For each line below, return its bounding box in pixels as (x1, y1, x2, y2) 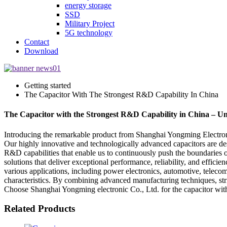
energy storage (65, 1, 111, 10)
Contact (24, 37, 49, 46)
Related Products (4, 203, 75, 214)
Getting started (24, 81, 71, 90)
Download (24, 47, 58, 55)
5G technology (65, 28, 112, 37)
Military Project (65, 19, 115, 28)
